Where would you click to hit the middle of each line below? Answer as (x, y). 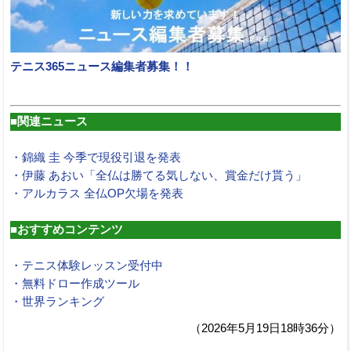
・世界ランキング (57, 301)
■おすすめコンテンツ (67, 229)
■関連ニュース (49, 121)
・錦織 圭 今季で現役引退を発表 (96, 157)
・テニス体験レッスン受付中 (87, 265)
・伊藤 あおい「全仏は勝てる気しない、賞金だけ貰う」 (159, 175)
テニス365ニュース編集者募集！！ (102, 66)
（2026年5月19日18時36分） (265, 329)
